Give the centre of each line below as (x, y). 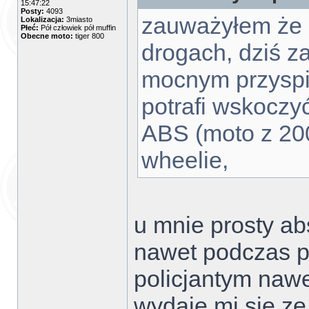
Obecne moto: (47, 36)
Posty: (32, 11)
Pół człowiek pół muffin (77, 28)
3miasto (78, 19)
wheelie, (185, 160)
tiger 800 (89, 36)
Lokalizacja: (42, 19)
